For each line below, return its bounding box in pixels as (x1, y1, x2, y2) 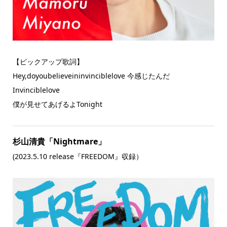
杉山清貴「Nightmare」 (12, 135, 106, 147)
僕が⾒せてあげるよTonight (12, 99, 102, 109)
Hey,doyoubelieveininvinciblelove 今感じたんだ (12, 70, 170, 81)
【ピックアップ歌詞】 (12, 56, 84, 66)
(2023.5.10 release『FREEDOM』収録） (12, 151, 143, 161)
